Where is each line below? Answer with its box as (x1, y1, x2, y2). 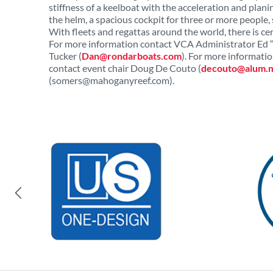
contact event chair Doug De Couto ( (49, 62, 201, 74)
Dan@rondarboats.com (82, 50, 182, 62)
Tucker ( (49, 50, 82, 62)
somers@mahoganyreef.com (52, 74, 169, 86)
